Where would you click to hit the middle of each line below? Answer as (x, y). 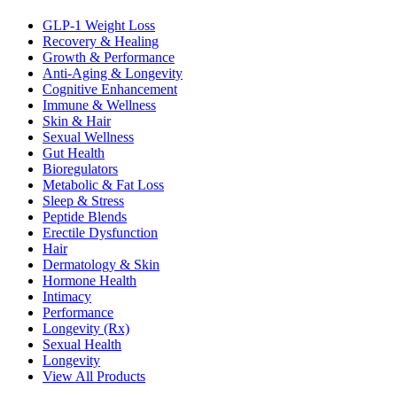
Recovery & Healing (101, 42)
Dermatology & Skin (101, 265)
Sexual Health (82, 345)
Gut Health (74, 153)
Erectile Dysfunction (100, 233)
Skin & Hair (77, 121)
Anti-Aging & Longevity (113, 74)
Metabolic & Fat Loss (103, 185)
